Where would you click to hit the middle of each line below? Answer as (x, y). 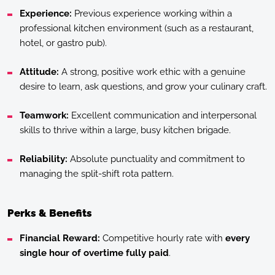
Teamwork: (44, 115)
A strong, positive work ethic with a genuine (152, 72)
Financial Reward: (60, 238)
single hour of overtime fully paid (94, 253)
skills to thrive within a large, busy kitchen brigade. (125, 130)
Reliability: (44, 159)
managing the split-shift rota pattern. (97, 173)
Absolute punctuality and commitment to (156, 159)
